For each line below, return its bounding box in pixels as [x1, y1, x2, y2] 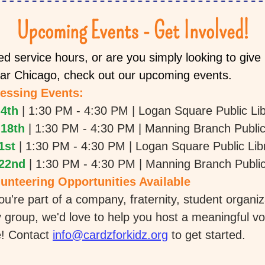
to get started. [168, 228, 249, 241]
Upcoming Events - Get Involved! [16, 17, 249, 45]
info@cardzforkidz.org [53, 228, 168, 241]
